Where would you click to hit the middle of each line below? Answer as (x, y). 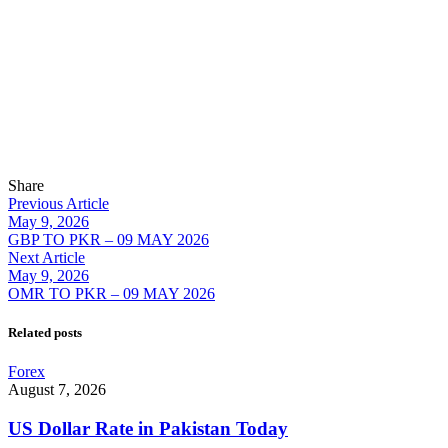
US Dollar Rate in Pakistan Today (148, 428)
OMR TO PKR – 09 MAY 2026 (111, 293)
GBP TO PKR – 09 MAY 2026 (108, 239)
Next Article (46, 257)
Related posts (45, 333)
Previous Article (58, 203)
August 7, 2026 (57, 390)
